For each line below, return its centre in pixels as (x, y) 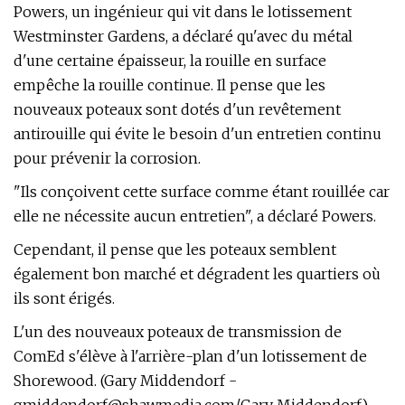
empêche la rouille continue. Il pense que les (170, 85)
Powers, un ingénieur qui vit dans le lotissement (183, 12)
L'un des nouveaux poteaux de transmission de (178, 332)
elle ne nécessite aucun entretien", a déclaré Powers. (195, 216)
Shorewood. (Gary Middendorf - (125, 381)
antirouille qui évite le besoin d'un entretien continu (198, 134)
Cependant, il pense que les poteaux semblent (175, 250)
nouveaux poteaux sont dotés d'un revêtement (177, 109)
